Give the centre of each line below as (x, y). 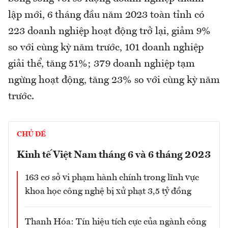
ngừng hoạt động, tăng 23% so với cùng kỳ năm (114, 81)
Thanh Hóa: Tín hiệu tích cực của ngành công (116, 222)
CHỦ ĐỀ (31, 135)
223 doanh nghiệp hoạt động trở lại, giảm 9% (109, 32)
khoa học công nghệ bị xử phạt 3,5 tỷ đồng (108, 192)
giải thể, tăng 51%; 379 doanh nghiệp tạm (102, 64)
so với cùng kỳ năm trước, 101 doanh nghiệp (106, 48)
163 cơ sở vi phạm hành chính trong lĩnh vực (112, 178)
